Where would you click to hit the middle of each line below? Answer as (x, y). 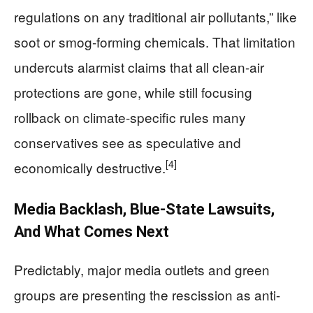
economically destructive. (90, 167)
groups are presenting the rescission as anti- (147, 294)
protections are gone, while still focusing (133, 92)
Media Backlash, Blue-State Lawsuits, (144, 209)
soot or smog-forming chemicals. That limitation (155, 41)
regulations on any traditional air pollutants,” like (155, 16)
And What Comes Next (92, 231)
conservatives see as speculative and (128, 142)
